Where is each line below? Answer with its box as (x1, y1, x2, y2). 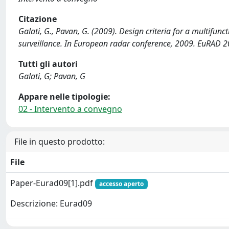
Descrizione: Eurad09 (10, 198, 92, 210)
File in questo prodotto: (14, 136, 105, 147)
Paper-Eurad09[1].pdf (10, 177, 95, 189)
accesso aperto (99, 179, 144, 188)
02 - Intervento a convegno (18, 103, 122, 114)
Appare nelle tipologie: (18, 91, 110, 102)
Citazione (18, 13, 57, 25)
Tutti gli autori (18, 58, 78, 70)
